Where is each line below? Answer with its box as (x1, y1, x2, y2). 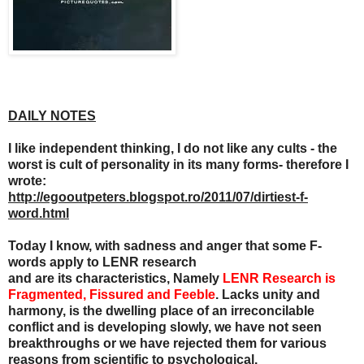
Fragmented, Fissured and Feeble (8, 287, 215, 301)
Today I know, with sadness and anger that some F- (8, 238, 322, 253)
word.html (8, 206, 69, 220)
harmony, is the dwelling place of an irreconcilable (8, 303, 314, 318)
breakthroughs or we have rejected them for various (8, 336, 327, 350)
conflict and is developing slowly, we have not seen (8, 319, 322, 334)
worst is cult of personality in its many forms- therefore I (8, 157, 349, 171)
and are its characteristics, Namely (8, 271, 223, 285)
